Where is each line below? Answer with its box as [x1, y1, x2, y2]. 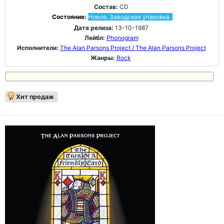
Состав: [94, 3, 118, 10]
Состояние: [51, 13, 88, 20]
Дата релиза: [74, 24, 113, 31]
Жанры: [90, 54, 115, 61]
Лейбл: [84, 34, 105, 41]
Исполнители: [16, 44, 60, 51]
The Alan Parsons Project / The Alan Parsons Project [59, 44, 206, 51]
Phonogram [106, 34, 138, 41]
